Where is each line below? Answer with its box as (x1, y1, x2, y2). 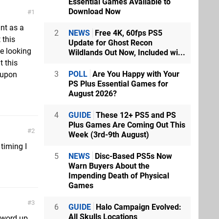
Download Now (68, 7, 121, 16)
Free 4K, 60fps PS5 (93, 28, 162, 38)
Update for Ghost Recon (68, 38, 153, 47)
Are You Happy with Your (90, 69, 179, 79)
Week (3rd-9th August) (68, 130, 149, 139)
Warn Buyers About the (68, 161, 150, 171)
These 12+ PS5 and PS (94, 110, 176, 120)
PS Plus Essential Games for (68, 79, 168, 88)
